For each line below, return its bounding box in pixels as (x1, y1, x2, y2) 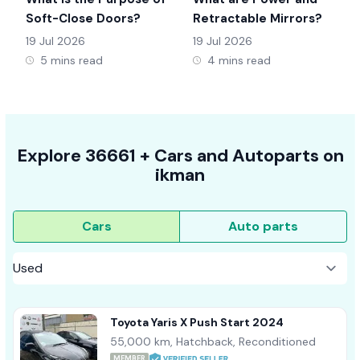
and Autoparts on (192, 144, 344, 168)
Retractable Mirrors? (193, 10, 322, 27)
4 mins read (207, 53, 271, 68)
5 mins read (40, 53, 103, 68)
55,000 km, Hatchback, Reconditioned (110, 334, 316, 350)
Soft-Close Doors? (26, 10, 141, 27)
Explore (16, 144, 81, 168)
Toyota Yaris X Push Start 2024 (110, 315, 284, 330)
